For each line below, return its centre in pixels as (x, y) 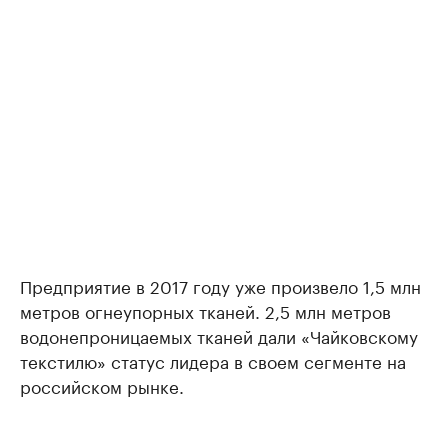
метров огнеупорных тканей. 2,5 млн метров (205, 310)
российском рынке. (102, 385)
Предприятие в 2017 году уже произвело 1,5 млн (220, 285)
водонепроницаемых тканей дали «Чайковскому (219, 335)
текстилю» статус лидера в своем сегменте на (213, 360)
